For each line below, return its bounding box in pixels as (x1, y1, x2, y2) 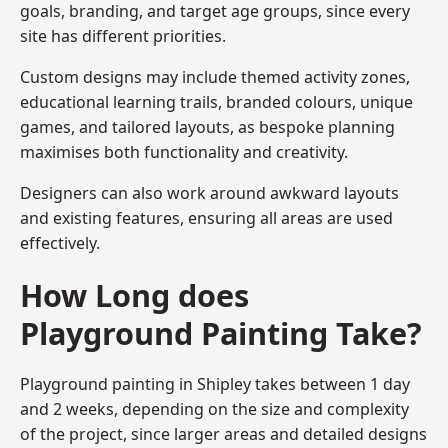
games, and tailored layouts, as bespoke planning (20, 115, 395, 138)
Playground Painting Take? (20, 311, 422, 354)
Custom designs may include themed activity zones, (20, 65, 410, 88)
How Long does (20, 273, 249, 316)
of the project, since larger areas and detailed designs (20, 422, 427, 445)
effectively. (20, 231, 100, 254)
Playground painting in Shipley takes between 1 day (20, 372, 410, 395)
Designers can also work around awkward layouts (20, 181, 399, 204)
